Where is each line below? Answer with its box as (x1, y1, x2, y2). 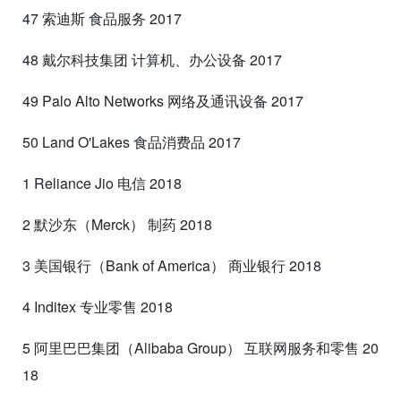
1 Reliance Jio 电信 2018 (22, 172, 182, 193)
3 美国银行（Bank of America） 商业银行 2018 (22, 254, 321, 276)
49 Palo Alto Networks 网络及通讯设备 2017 (22, 90, 303, 111)
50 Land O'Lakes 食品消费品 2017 (22, 131, 241, 152)
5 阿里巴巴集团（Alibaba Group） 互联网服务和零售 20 (22, 337, 379, 358)
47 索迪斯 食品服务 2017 (22, 7, 182, 29)
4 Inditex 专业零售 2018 (22, 295, 173, 317)
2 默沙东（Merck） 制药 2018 (22, 213, 212, 235)
